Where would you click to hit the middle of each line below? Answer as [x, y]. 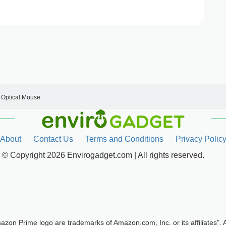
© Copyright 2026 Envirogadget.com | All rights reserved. [103, 155]
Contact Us [53, 139]
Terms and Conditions [124, 139]
